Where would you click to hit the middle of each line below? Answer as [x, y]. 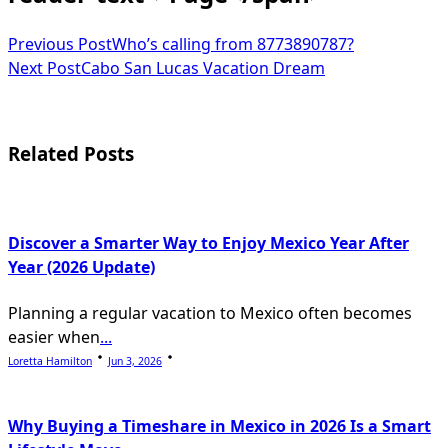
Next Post [44, 67]
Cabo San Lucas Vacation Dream [203, 67]
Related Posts [71, 153]
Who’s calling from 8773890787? [233, 43]
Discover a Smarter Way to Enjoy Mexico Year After [208, 243]
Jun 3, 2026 [135, 360]
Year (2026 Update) [81, 267]
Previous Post [60, 43]
